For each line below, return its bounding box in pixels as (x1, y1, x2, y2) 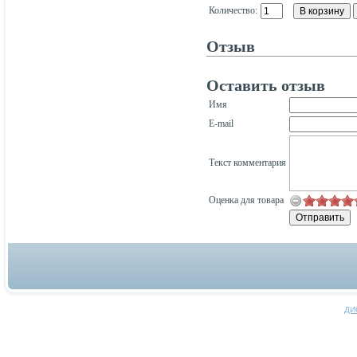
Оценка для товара (209, 194, 284, 206)
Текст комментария (209, 156, 286, 168)
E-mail (209, 117, 233, 129)
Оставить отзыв (206, 76, 325, 94)
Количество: (209, 4, 257, 16)
